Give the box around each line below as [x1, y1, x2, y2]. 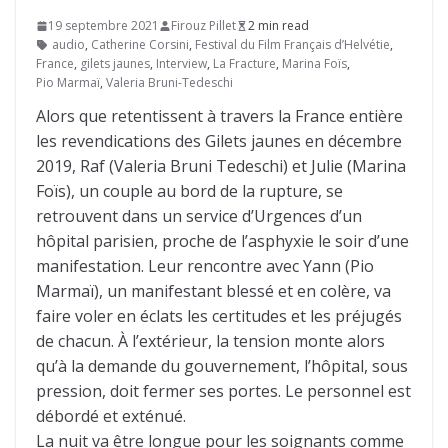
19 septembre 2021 [48, 17, 159, 34]
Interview [156, 55, 207, 72]
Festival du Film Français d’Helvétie [195, 36, 390, 53]
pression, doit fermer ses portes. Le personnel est [36, 380, 411, 402]
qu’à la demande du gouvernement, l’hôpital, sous [36, 355, 408, 377]
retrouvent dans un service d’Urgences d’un [36, 205, 362, 227]
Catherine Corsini [91, 36, 189, 53]
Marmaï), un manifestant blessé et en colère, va [36, 280, 391, 302]
